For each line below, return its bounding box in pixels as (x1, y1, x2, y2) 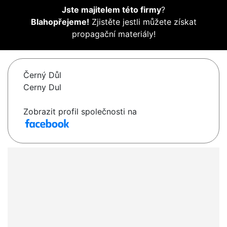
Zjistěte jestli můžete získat (89, 17, 197, 27)
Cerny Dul (23, 82, 61, 93)
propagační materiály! (71, 29, 156, 40)
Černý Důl (23, 70, 61, 81)
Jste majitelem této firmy (62, 5, 161, 15)
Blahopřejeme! (30, 17, 89, 27)
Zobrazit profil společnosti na (23, 106, 137, 117)
